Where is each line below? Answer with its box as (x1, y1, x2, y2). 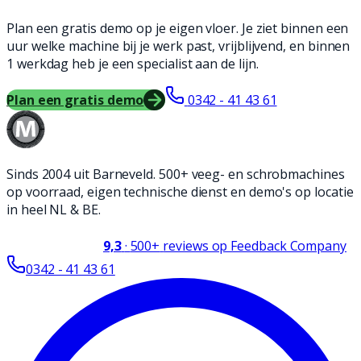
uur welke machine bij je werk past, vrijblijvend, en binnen (6, 37, 351, 56)
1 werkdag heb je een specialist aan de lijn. (6, 55, 259, 73)
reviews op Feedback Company (163, 237, 346, 255)
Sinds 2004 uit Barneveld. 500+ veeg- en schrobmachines (6, 165, 345, 184)
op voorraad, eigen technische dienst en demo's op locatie (6, 183, 354, 201)
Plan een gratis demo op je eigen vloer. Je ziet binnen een (6, 19, 349, 38)
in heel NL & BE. (6, 201, 101, 219)
